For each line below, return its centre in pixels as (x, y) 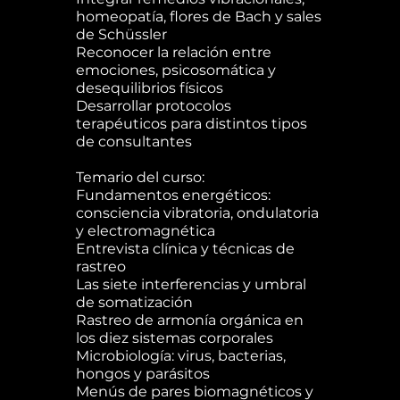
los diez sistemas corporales (174, 338)
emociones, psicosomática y (175, 71)
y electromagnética (145, 231)
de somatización (134, 303)
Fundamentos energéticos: (173, 196)
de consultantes (133, 142)
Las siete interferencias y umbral (191, 285)
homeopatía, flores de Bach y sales (198, 17)
